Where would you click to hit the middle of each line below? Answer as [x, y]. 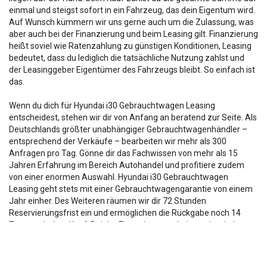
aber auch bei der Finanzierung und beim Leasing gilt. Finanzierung [133, 34]
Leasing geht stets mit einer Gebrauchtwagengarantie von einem [131, 189]
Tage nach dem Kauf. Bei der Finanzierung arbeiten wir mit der [126, 225]
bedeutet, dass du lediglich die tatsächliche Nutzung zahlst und [127, 58]
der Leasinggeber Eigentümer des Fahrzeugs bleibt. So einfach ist [132, 70]
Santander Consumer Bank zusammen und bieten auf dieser [123, 237]
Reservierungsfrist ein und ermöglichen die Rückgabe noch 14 [125, 213]
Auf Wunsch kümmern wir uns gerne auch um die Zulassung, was [131, 22]
